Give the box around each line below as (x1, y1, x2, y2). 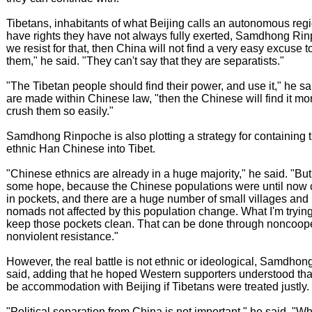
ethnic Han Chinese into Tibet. (6, 143, 155, 155)
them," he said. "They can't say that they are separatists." (6, 55, 284, 67)
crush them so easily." (6, 105, 114, 117)
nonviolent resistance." (6, 231, 118, 242)
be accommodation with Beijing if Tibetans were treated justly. (6, 281, 309, 292)
